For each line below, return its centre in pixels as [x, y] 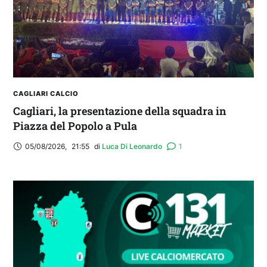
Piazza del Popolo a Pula [75, 126]
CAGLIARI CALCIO [46, 94]
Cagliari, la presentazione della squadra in [120, 111]
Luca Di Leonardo [132, 146]
